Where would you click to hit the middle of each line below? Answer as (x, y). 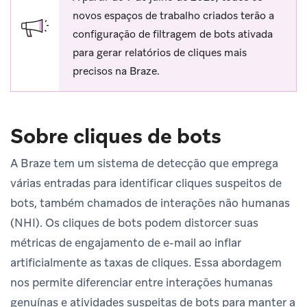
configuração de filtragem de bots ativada (173, 34)
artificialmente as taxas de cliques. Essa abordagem (146, 262)
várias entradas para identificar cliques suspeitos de (146, 183)
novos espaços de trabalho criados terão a (173, 15)
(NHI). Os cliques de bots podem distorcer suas (134, 222)
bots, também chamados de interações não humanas (150, 202)
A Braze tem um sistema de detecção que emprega (144, 163)
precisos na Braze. (116, 71)
